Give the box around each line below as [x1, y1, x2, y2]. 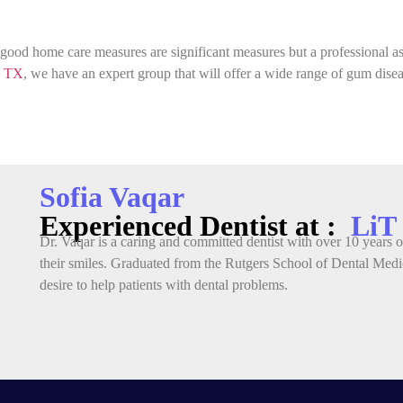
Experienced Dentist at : [39, 209, 336, 242]
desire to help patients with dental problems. [39, 276, 288, 292]
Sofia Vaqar [39, 180, 184, 213]
